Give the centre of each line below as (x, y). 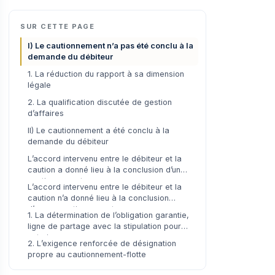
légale (39, 85)
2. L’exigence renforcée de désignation (102, 243)
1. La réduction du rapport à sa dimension (106, 74)
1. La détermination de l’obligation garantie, (108, 215)
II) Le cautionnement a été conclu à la (99, 130)
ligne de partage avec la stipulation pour (104, 226)
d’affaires (46, 113)
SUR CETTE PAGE (58, 26)
